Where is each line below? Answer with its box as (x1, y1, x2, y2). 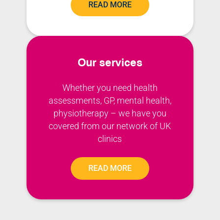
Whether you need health (62, 83, 158, 93)
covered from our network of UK (49, 121, 171, 131)
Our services (77, 55, 142, 69)
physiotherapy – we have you (53, 109, 166, 118)
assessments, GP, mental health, (48, 96, 171, 106)
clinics (98, 134, 122, 144)
